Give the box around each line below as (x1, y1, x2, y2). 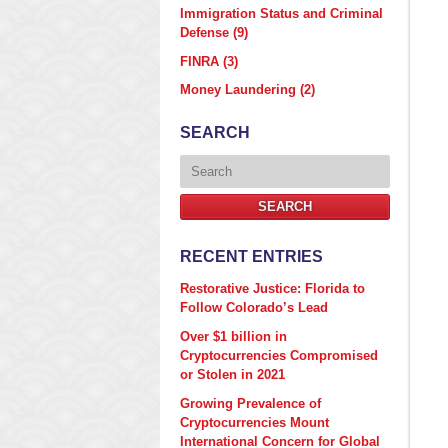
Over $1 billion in (180, 328, 287, 344)
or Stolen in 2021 (180, 366, 285, 382)
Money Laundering (180, 82, 300, 98)
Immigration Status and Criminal (180, 5, 383, 21)
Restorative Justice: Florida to (180, 281, 365, 297)
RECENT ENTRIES (180, 248, 323, 266)
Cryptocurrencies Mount (180, 414, 329, 430)
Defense (180, 24, 233, 40)
